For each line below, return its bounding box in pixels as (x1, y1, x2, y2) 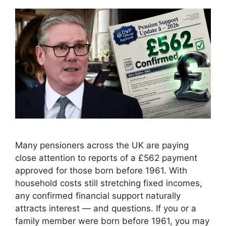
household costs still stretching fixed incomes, (15, 178, 202, 189)
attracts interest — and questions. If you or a (15, 203, 196, 214)
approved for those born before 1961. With (15, 165, 187, 176)
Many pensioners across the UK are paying (15, 140, 189, 151)
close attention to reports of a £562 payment (15, 153, 197, 163)
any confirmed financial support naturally (15, 191, 181, 201)
